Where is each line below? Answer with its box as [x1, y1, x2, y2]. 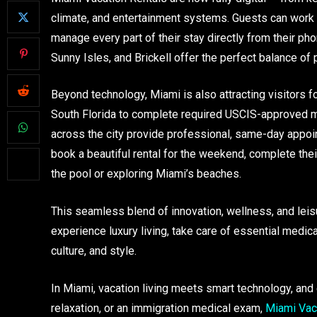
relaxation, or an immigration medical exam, [51, 301, 265, 315]
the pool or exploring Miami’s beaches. [51, 167, 241, 181]
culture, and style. [51, 243, 137, 258]
